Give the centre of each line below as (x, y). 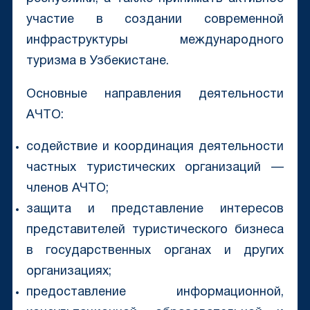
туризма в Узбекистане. (97, 62)
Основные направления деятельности (155, 95)
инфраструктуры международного (155, 41)
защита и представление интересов (155, 210)
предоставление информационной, (155, 293)
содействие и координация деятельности (155, 147)
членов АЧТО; (67, 189)
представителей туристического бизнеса (155, 230)
